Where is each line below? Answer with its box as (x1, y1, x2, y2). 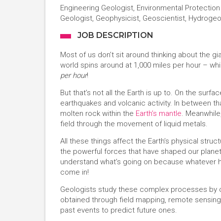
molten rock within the (60, 109, 136, 118)
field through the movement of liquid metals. (60, 119, 208, 128)
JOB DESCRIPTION (75, 31, 153, 40)
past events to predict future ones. (60, 206, 177, 215)
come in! (60, 168, 89, 177)
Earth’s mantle (136, 109, 182, 118)
